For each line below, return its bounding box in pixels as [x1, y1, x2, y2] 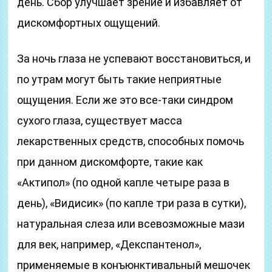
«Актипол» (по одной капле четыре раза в [17, 176, 230, 189]
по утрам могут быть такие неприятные [17, 73, 222, 86]
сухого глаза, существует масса [17, 114, 183, 127]
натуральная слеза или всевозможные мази [17, 217, 245, 230]
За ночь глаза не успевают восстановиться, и [17, 52, 251, 65]
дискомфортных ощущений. [17, 16, 161, 29]
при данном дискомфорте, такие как [17, 155, 203, 168]
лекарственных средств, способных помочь [17, 135, 245, 148]
